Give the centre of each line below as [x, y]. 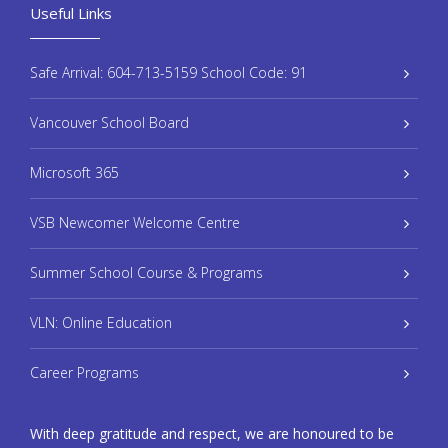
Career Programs [84, 373]
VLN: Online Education [101, 323]
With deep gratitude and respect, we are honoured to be [212, 434]
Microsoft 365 [74, 173]
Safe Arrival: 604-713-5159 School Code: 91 [168, 73]
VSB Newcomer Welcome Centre [135, 223]
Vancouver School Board [109, 123]
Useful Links [71, 13]
